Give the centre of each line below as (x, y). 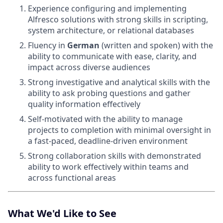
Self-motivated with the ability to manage (105, 119)
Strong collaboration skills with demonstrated (114, 156)
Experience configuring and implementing (107, 9)
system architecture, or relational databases (111, 31)
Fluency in (48, 46)
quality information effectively (84, 104)
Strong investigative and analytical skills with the (119, 82)
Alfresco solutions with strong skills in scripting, (118, 20)
